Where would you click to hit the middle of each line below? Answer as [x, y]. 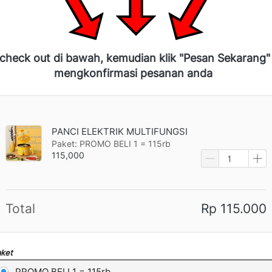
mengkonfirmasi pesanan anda [133, 73]
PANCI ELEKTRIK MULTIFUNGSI [120, 131]
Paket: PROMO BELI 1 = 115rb [111, 143]
